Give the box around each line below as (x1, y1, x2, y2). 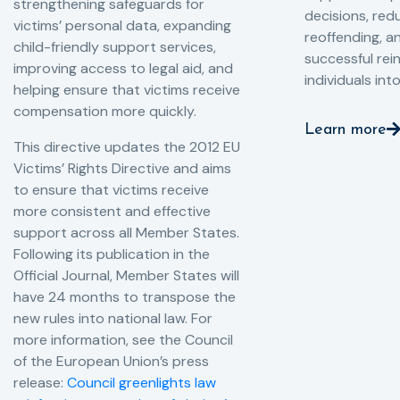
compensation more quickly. (13, 101, 196, 121)
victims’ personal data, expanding (13, 15, 231, 35)
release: (13, 372, 67, 392)
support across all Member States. (13, 222, 239, 242)
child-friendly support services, (13, 37, 216, 56)
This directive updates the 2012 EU (13, 137, 240, 156)
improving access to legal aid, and (13, 58, 233, 78)
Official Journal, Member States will (13, 265, 239, 285)
